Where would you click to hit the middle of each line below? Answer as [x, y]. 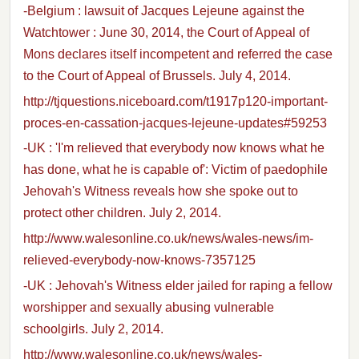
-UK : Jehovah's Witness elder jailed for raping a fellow [178, 285]
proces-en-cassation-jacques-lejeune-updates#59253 [175, 123]
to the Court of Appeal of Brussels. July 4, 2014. [157, 75]
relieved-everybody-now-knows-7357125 [139, 260]
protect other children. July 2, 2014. [122, 213]
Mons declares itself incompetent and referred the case [178, 54]
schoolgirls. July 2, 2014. [93, 329]
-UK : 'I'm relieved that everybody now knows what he [174, 148]
